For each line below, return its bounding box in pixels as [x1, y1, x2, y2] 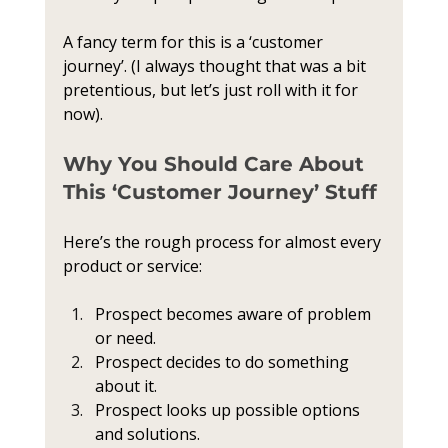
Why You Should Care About [62, 152, 370, 176]
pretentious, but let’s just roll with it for [62, 79, 362, 101]
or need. [94, 327, 156, 349]
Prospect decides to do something [94, 351, 353, 373]
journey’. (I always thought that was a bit [62, 55, 370, 77]
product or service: [62, 255, 202, 277]
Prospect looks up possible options [94, 399, 364, 421]
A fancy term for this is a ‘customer [62, 31, 327, 53]
